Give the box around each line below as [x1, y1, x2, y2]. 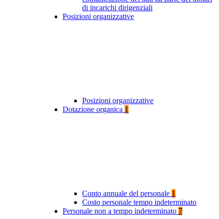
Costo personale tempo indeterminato [82, 198, 197, 207]
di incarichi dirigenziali [82, 3, 153, 12]
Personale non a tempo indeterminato [63, 207, 178, 216]
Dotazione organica [63, 105, 125, 114]
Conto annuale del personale [82, 189, 172, 198]
